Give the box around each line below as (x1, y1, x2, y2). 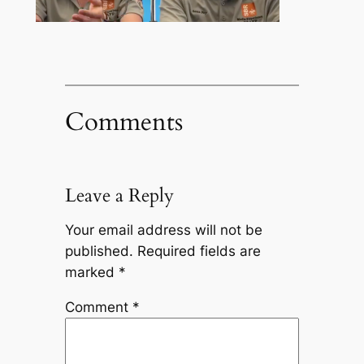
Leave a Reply (64, 182, 174, 208)
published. (64, 243, 133, 260)
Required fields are (136, 243, 261, 260)
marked (64, 264, 119, 281)
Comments (64, 104, 183, 139)
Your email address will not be (64, 222, 262, 239)
